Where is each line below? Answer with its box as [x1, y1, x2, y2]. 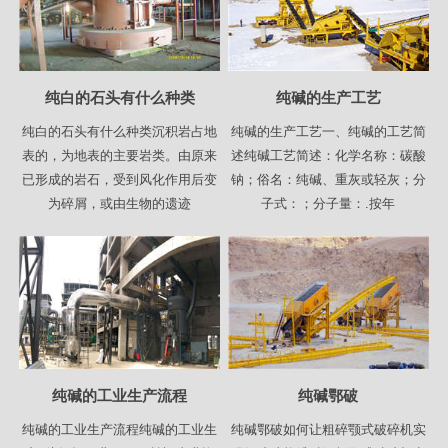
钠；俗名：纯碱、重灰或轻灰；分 [230, 171, 426, 187]
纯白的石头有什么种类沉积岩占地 [22, 123, 217, 139]
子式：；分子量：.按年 [261, 195, 396, 211]
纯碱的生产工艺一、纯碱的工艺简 [230, 123, 426, 139]
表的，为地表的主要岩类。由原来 [22, 147, 217, 163]
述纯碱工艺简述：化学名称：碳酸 [230, 147, 426, 163]
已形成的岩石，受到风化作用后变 [22, 171, 217, 187]
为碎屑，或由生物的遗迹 [48, 195, 191, 211]
